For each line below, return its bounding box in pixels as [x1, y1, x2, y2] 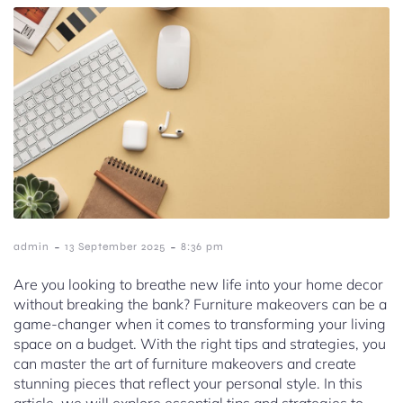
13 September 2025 [65, 240, 166, 254]
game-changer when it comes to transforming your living [13, 315, 386, 334]
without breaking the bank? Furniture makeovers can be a [13, 295, 387, 314]
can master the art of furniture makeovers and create [13, 354, 356, 373]
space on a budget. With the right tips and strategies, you [13, 335, 386, 354]
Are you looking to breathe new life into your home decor [13, 275, 383, 294]
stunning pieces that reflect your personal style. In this [13, 374, 363, 393]
